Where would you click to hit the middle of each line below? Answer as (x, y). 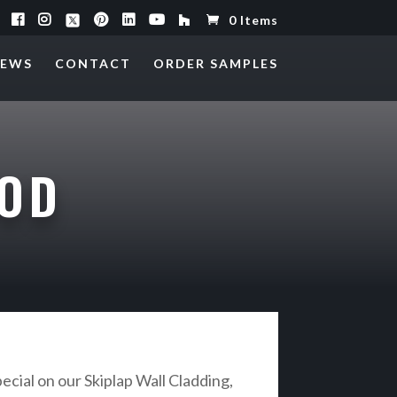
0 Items (253, 20)
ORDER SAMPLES (215, 63)
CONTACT (93, 63)
